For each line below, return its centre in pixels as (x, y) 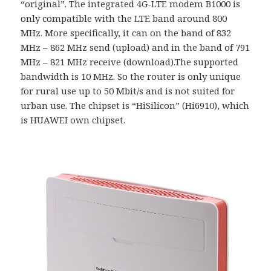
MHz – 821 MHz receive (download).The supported (130, 62)
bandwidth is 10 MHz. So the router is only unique (131, 77)
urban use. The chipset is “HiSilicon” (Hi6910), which (135, 106)
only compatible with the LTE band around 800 (124, 18)
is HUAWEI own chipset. (73, 120)
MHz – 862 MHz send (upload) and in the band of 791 (135, 47)
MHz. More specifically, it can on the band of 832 (126, 33)
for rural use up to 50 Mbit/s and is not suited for (128, 91)
